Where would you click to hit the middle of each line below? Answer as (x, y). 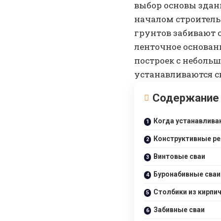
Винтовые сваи (179, 157)
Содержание (186, 98)
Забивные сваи (179, 210)
